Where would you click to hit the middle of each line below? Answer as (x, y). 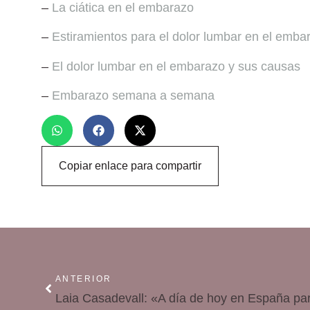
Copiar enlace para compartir (130, 166)
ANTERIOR (84, 279)
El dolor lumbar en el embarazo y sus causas (176, 66)
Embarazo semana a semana (133, 95)
